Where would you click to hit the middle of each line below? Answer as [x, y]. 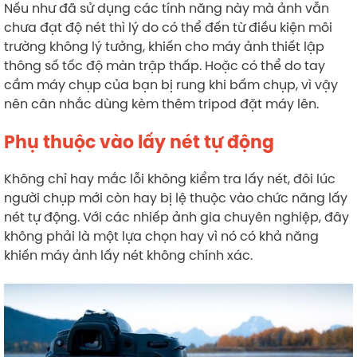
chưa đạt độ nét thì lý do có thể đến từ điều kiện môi [168, 27]
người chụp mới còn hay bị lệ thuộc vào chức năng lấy [176, 198]
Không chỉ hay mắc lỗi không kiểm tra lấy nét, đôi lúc [170, 179]
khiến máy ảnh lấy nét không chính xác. [128, 255]
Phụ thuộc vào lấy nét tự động [139, 143]
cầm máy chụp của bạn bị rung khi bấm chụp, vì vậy [171, 85]
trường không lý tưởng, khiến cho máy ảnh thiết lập [164, 47]
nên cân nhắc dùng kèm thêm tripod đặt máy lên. [161, 104]
